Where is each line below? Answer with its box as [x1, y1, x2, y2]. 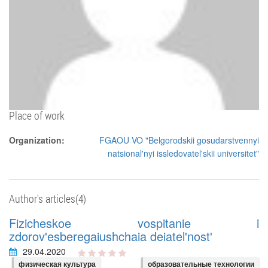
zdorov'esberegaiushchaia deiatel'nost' [9, 227, 212, 245]
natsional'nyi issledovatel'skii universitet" [108, 147, 259, 159]
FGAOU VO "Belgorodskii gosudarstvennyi [99, 134, 259, 146]
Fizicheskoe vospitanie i [9, 214, 259, 232]
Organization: [9, 134, 65, 146]
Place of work [9, 108, 65, 123]
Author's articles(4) [9, 191, 86, 206]
